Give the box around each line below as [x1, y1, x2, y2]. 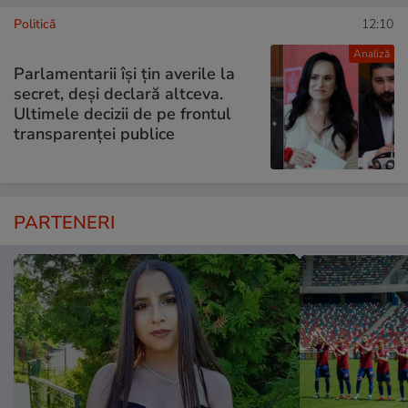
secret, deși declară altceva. [14, 83, 223, 105]
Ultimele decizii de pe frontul [14, 103, 231, 125]
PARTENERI [14, 209, 115, 235]
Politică [14, 15, 56, 34]
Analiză [352, 46, 390, 62]
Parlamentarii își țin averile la [14, 63, 235, 85]
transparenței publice [14, 123, 175, 145]
